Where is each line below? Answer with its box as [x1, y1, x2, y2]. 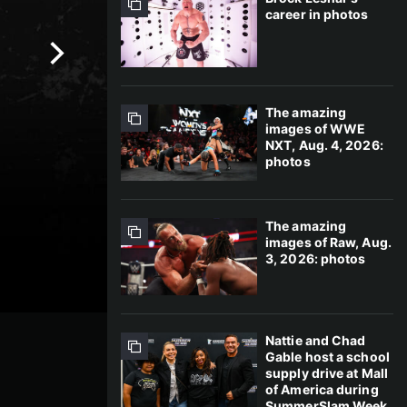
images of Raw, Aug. [265, 234, 392, 251]
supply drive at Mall [265, 364, 388, 381]
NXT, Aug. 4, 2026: [265, 136, 383, 153]
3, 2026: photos [265, 251, 366, 267]
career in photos [265, 6, 369, 23]
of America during [265, 381, 379, 397]
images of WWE [265, 120, 366, 136]
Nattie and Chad [265, 332, 366, 348]
